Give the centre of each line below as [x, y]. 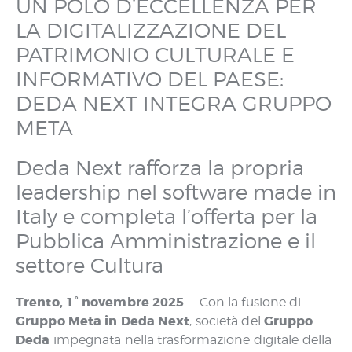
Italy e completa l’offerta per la [167, 216]
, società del [227, 321]
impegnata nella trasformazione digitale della [191, 340]
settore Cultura [90, 265]
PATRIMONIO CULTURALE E [155, 55]
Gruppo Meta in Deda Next [103, 321]
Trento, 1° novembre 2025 [100, 302]
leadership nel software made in [176, 192]
